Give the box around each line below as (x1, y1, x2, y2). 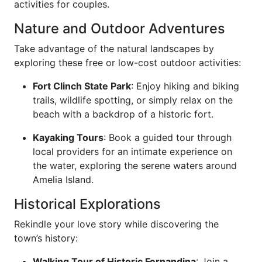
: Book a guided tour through (104, 132, 232, 143)
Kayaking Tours (33, 132, 104, 143)
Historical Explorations (14, 195, 161, 212)
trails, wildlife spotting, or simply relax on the (33, 94, 233, 106)
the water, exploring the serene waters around (33, 160, 237, 171)
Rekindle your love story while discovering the (14, 218, 219, 230)
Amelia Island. (33, 174, 94, 185)
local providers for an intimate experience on (33, 146, 232, 157)
